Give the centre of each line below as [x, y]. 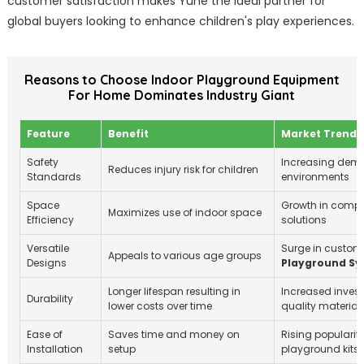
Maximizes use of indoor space [184, 213]
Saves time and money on [173, 335]
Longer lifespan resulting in [174, 292]
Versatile [48, 249]
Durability [50, 299]
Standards [54, 177]
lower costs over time [160, 306]
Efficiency [50, 220]
